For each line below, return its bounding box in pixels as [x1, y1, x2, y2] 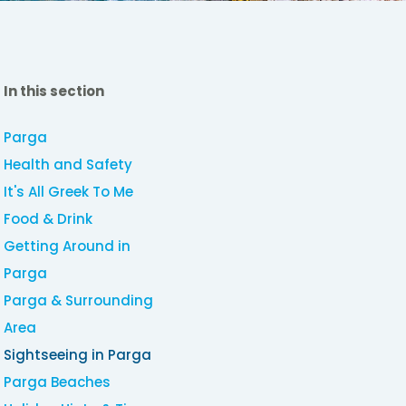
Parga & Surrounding [4, 291, 154, 311]
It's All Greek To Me [4, 182, 134, 202]
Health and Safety [4, 155, 133, 175]
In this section [4, 82, 105, 101]
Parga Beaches [4, 372, 111, 392]
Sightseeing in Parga [4, 345, 152, 365]
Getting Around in [4, 237, 131, 256]
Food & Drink [4, 209, 93, 229]
